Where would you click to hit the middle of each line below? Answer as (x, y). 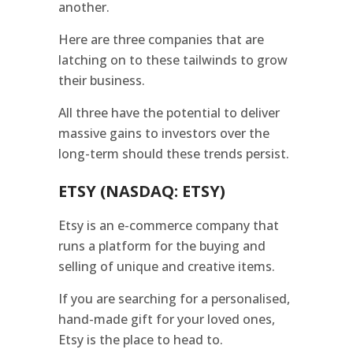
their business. (102, 80)
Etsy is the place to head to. (141, 339)
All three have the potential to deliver (169, 112)
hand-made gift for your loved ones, (167, 319)
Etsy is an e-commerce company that (169, 225)
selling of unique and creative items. (167, 266)
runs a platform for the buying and (162, 245)
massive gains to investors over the (164, 133)
